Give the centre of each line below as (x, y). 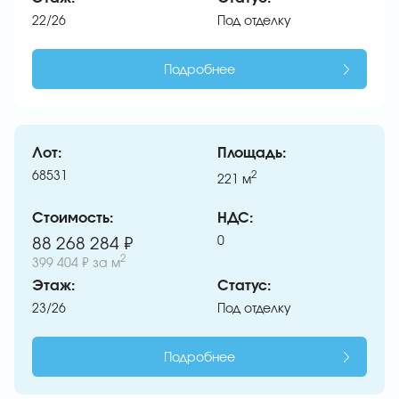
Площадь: (252, 154)
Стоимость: (73, 218)
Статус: (244, 285)
